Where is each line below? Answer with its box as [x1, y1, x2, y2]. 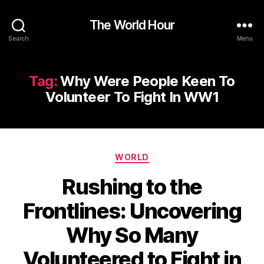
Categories [131, 148, 184, 161]
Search [8, 34, 29, 42]
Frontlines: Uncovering [22, 197, 242, 224]
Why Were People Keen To [60, 72, 235, 90]
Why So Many [66, 222, 198, 248]
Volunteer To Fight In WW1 [45, 88, 219, 105]
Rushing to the [62, 173, 202, 200]
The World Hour [90, 17, 174, 32]
